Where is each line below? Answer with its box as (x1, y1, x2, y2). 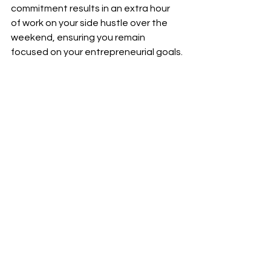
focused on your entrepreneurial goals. (11, 47, 183, 57)
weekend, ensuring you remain (11, 33, 147, 42)
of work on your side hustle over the (11, 18, 169, 28)
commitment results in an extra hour (11, 4, 172, 13)
